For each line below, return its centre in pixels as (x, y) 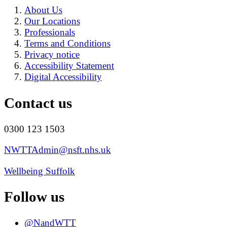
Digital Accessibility (63, 77)
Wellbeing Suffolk (40, 171)
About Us (43, 10)
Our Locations (52, 21)
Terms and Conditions (67, 44)
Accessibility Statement (69, 66)
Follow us (34, 197)
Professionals (50, 32)
